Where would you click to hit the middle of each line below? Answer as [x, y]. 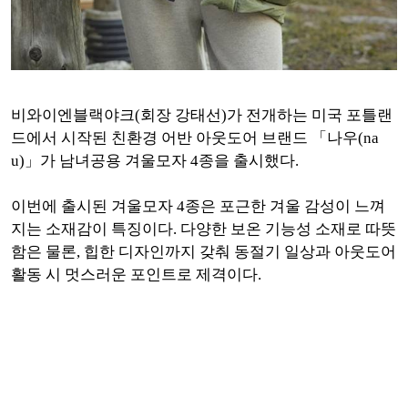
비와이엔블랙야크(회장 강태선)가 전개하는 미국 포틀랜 [202, 115]
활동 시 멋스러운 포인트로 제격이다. [136, 275]
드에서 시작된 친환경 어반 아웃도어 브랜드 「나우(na [195, 138]
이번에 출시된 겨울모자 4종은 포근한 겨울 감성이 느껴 [198, 206]
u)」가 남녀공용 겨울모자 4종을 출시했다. [155, 161]
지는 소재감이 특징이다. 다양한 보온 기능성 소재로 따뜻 [204, 229]
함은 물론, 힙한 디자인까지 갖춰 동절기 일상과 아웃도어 [204, 252]
